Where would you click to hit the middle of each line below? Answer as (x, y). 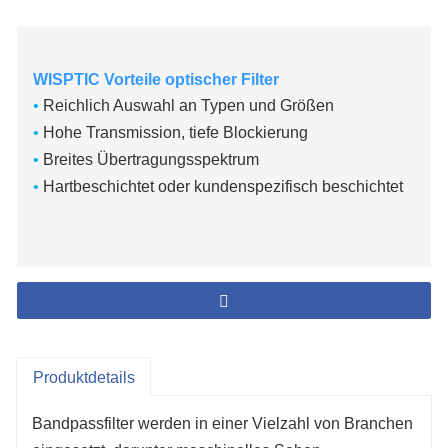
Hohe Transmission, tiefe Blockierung (175, 132)
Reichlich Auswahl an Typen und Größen (186, 105)
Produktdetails (83, 377)
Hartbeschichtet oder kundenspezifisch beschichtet (221, 186)
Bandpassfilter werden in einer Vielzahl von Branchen (222, 423)
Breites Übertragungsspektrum (151, 159)
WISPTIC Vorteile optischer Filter (156, 79)
